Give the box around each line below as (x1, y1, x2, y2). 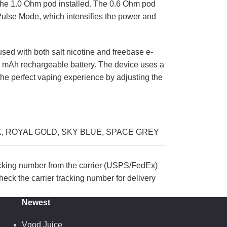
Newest (21, 198, 50, 207)
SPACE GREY (106, 128, 159, 137)
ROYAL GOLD (6, 128, 57, 137)
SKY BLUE (61, 128, 102, 137)
